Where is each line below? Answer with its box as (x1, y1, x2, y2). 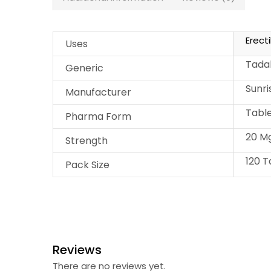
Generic (65, 61, 103, 76)
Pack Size (65, 158, 109, 172)
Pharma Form (65, 109, 131, 124)
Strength (65, 134, 108, 148)
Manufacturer (65, 85, 131, 100)
